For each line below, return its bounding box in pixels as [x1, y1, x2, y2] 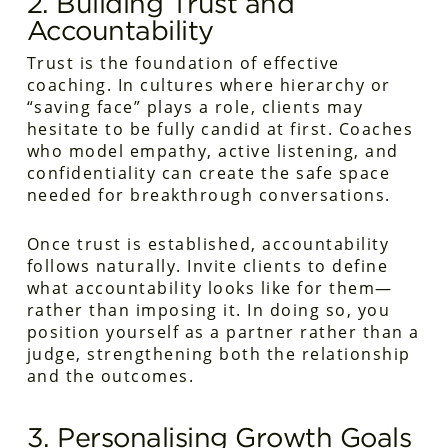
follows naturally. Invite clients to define [26, 255, 389, 277]
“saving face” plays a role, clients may [26, 96, 364, 118]
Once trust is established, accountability [26, 233, 390, 255]
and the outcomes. [26, 365, 195, 387]
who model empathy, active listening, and [26, 140, 399, 162]
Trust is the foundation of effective [26, 52, 340, 74]
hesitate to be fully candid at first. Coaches [26, 118, 414, 140]
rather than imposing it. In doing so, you [26, 299, 391, 321]
